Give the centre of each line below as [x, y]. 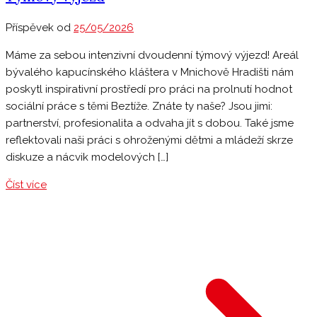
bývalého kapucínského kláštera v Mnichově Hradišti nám [150, 73]
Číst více [26, 185]
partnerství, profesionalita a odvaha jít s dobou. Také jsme [150, 123]
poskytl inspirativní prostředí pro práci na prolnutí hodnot [149, 90]
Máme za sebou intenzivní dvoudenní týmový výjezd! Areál [152, 56]
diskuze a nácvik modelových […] [87, 157]
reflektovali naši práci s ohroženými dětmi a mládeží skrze [149, 140]
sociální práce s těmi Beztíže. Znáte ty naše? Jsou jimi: [139, 106]
